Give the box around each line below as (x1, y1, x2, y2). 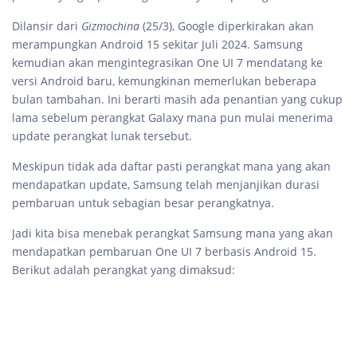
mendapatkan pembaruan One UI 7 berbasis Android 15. (12, 244, 316, 259)
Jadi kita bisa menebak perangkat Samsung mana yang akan (12, 226, 333, 241)
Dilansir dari (12, 18, 81, 33)
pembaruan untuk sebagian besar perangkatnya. (12, 195, 274, 210)
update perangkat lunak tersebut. (12, 128, 192, 143)
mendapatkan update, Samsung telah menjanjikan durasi (12, 177, 320, 192)
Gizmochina (81, 18, 143, 33)
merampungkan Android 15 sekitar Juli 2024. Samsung (12, 37, 303, 52)
